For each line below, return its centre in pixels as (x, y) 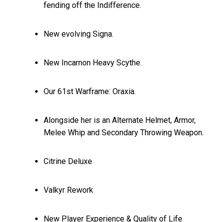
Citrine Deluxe (68, 161)
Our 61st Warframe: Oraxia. (90, 91)
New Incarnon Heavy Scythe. (93, 62)
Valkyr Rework (69, 190)
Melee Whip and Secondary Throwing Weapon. (124, 132)
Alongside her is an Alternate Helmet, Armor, (120, 120)
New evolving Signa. (79, 34)
